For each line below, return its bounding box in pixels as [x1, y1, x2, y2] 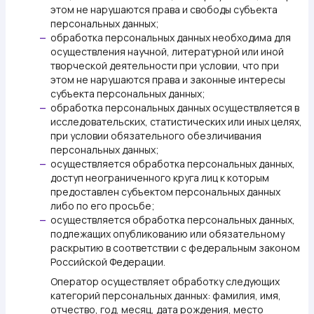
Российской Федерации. [50, 255, 165, 268]
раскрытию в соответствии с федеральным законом [50, 241, 300, 254]
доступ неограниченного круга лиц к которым [50, 171, 269, 184]
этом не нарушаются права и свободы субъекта [50, 3, 278, 16]
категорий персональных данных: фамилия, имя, [50, 289, 281, 302]
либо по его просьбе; [50, 199, 155, 212]
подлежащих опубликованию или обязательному [50, 227, 285, 240]
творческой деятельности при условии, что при [50, 59, 279, 72]
